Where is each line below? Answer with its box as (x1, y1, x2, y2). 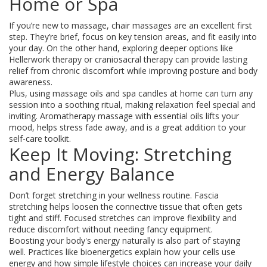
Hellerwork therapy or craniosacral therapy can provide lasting (9, 54, 247, 65)
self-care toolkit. (9, 133, 71, 144)
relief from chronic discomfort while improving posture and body (9, 65, 257, 76)
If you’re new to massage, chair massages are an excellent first (9, 20, 252, 31)
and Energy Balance (9, 162, 175, 186)
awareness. (9, 76, 52, 88)
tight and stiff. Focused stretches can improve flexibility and (9, 212, 237, 223)
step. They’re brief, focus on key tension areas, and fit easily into (9, 31, 257, 42)
